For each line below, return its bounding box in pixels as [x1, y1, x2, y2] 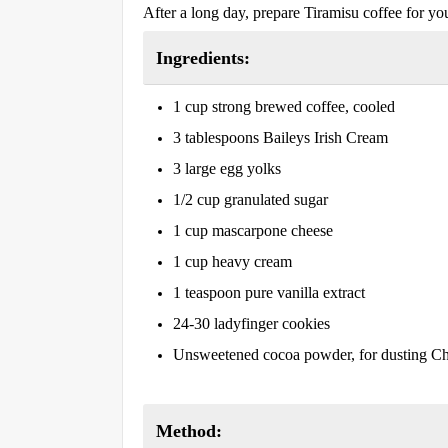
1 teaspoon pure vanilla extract [173, 284, 365, 302]
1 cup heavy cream [173, 253, 292, 271]
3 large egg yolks [173, 160, 281, 178]
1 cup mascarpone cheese [173, 222, 333, 240]
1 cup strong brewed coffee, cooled [173, 98, 395, 116]
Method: [156, 421, 222, 442]
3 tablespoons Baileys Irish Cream [173, 129, 388, 147]
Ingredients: [156, 48, 250, 69]
